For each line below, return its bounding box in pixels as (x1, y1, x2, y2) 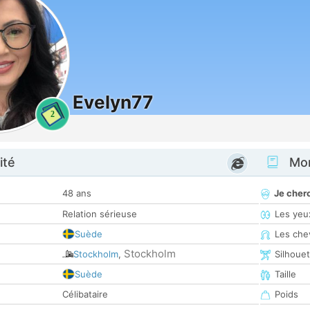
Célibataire (62, 289, 108, 300)
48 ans (62, 188, 91, 199)
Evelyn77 (73, 91, 153, 113)
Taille (275, 268, 296, 280)
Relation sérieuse (62, 208, 137, 220)
